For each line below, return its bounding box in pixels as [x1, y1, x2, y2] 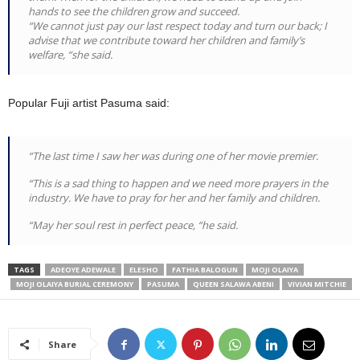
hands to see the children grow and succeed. [28, 4, 239, 19]
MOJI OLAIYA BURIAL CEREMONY [16, 279, 133, 290]
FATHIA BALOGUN [172, 264, 238, 276]
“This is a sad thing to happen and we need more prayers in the [28, 176, 328, 191]
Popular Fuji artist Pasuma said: [8, 96, 170, 110]
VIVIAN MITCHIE [288, 279, 346, 290]
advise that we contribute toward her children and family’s [28, 33, 305, 48]
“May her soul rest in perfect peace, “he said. [28, 218, 238, 233]
